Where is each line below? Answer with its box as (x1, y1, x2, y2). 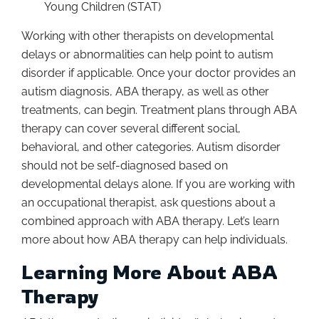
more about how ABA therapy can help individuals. (21, 233, 288, 247)
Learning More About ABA (21, 260, 278, 285)
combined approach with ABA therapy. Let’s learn (21, 214, 279, 229)
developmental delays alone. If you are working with (21, 177, 295, 192)
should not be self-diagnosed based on (21, 159, 228, 173)
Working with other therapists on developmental (21, 29, 273, 43)
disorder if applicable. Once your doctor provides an (21, 66, 296, 80)
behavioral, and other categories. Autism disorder (21, 140, 281, 155)
